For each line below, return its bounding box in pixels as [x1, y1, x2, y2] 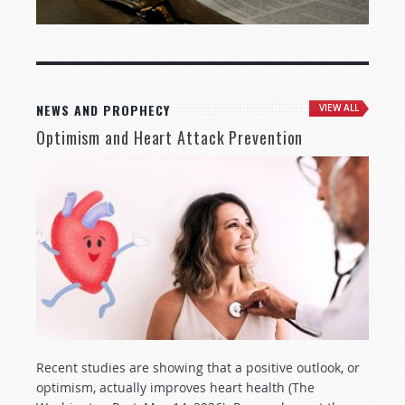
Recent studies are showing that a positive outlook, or [36, 359, 360, 377]
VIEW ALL [319, 102, 359, 115]
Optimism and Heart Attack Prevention [36, 126, 304, 150]
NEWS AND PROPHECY [36, 100, 170, 120]
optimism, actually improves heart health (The [36, 379, 315, 397]
